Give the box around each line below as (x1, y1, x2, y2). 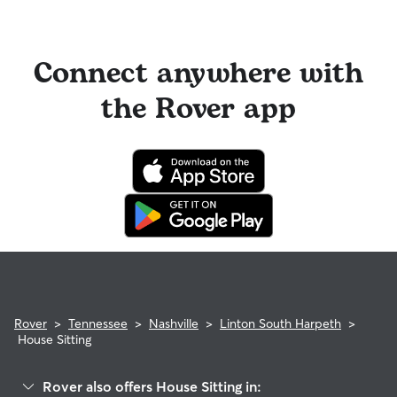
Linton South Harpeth (220, 315, 341, 331)
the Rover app (101, 88, 296, 131)
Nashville (149, 315, 198, 331)
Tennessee (68, 315, 128, 331)
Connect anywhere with (34, 52, 363, 96)
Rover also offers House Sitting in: (43, 378, 261, 395)
